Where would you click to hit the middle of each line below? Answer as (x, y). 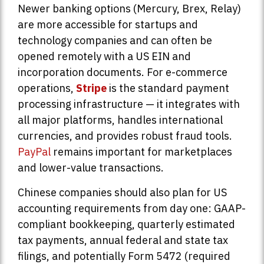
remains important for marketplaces (141, 152)
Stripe (91, 88)
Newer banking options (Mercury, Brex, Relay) (129, 9)
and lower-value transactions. (91, 168)
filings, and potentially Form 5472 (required (124, 256)
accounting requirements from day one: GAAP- (132, 208)
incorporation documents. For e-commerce (123, 72)
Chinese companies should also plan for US (122, 192)
